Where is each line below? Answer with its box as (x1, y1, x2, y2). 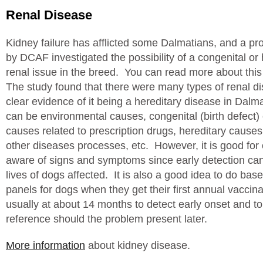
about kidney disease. (85, 240, 190, 252)
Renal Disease (6, 8, 92, 22)
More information (6, 240, 85, 252)
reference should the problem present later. (6, 213, 207, 225)
